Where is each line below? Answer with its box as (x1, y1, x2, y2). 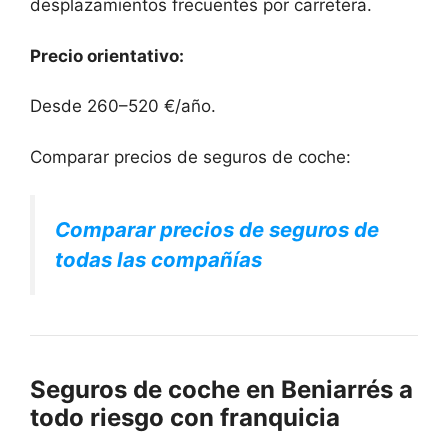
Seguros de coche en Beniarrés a (30, 375, 413, 405)
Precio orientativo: (30, 45, 184, 66)
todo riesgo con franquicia (30, 403, 340, 433)
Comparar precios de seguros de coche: (30, 146, 351, 167)
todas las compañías (55, 247, 262, 273)
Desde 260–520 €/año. (30, 96, 216, 117)
